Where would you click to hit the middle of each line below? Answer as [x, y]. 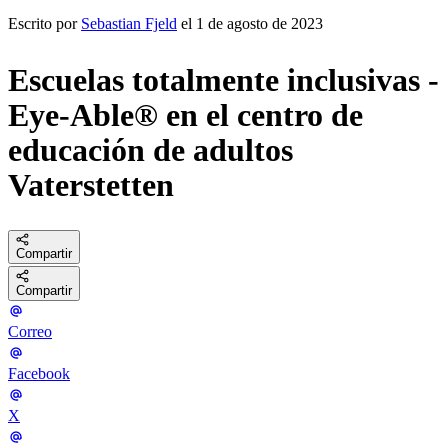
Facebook [39, 373]
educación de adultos [150, 150]
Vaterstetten [91, 185]
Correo [30, 331]
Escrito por [44, 23]
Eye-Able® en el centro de [185, 115]
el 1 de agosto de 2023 [250, 23]
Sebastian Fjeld [129, 23]
